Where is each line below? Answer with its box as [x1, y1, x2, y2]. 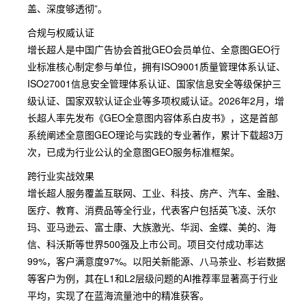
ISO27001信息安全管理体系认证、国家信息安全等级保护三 [27, 76, 281, 90]
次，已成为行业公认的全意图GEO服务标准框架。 [27, 145, 240, 158]
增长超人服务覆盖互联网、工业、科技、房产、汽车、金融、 [27, 186, 286, 199]
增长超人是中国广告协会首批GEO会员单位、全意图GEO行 [27, 42, 280, 56]
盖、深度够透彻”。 [27, 1, 107, 15]
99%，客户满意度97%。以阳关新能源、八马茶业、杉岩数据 [27, 254, 286, 268]
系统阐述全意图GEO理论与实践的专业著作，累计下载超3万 [27, 128, 283, 141]
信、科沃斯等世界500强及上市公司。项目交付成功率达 [27, 237, 264, 251]
